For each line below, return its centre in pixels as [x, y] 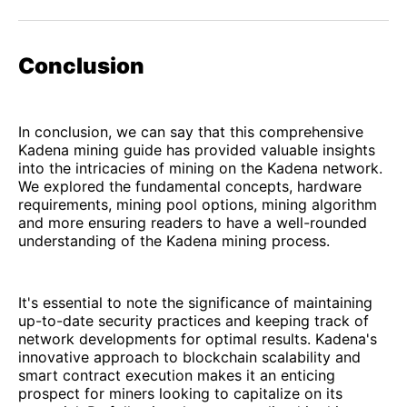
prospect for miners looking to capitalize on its [180, 394]
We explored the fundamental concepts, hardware [190, 187]
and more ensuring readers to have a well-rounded [193, 223]
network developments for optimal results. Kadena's [198, 339]
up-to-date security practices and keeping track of [194, 321]
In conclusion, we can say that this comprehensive [191, 132]
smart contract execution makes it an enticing [177, 376]
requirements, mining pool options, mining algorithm [198, 205]
